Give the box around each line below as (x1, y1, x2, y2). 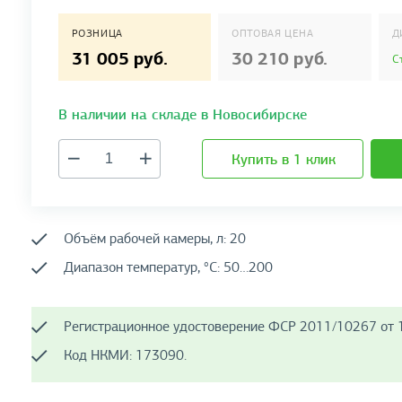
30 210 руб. (232, 47, 328, 70)
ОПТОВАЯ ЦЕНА (232, 26, 314, 40)
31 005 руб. (71, 47, 168, 70)
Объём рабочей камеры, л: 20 (63, 230, 246, 248)
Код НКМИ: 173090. (63, 346, 187, 364)
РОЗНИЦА (71, 26, 123, 40)
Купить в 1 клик (231, 151, 336, 169)
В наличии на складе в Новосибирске (57, 106, 307, 124)
